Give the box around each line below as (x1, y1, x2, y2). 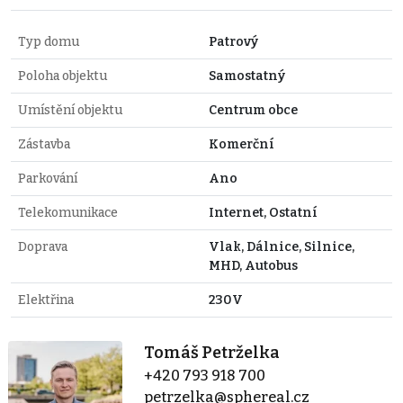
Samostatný (209, 67, 285, 84)
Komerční (209, 136, 274, 152)
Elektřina (18, 291, 74, 308)
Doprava (18, 238, 67, 255)
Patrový (209, 33, 258, 49)
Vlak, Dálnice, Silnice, (209, 238, 354, 255)
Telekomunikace (18, 204, 118, 220)
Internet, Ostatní (209, 204, 318, 220)
